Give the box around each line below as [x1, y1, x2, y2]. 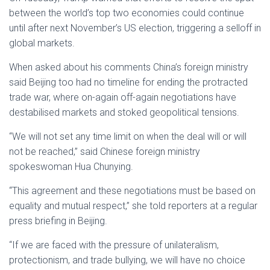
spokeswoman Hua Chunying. [9, 161, 133, 172]
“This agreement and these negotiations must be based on [9, 185, 256, 196]
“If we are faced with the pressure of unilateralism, [9, 239, 219, 251]
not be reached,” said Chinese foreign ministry [9, 146, 200, 157]
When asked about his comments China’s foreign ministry [9, 61, 248, 73]
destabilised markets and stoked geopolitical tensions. [9, 107, 239, 118]
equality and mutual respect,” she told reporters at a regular [9, 200, 257, 212]
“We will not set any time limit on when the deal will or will [9, 131, 246, 142]
